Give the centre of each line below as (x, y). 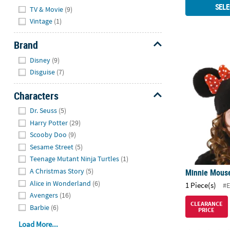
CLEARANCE (206, 203)
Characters (36, 95)
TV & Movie (47, 9)
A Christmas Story (57, 171)
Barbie (40, 207)
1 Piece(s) (201, 185)
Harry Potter (49, 122)
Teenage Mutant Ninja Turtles (75, 159)
